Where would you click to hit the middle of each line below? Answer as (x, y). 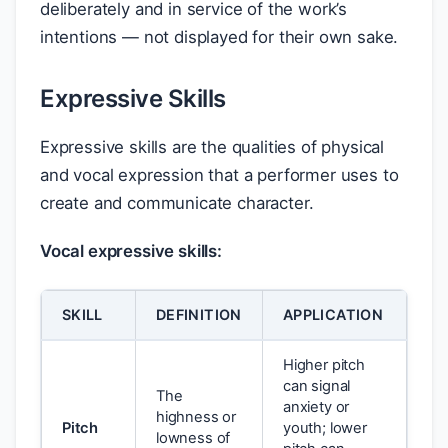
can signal (317, 386)
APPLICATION (333, 314)
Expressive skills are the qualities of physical (212, 147)
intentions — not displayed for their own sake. (219, 37)
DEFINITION (199, 314)
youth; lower (325, 428)
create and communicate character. (177, 203)
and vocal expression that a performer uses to (219, 175)
